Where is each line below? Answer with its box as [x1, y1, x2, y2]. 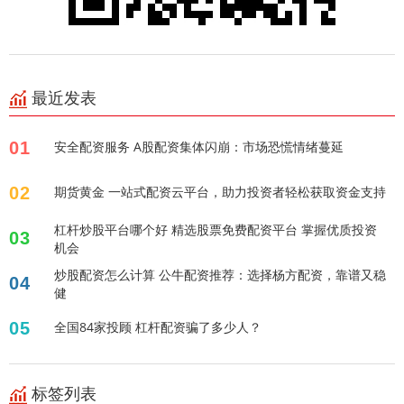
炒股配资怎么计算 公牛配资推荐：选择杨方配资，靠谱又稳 [54, 266, 386, 284]
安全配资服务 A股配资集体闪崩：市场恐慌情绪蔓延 [54, 138, 344, 156]
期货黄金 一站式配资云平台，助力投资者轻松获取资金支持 [54, 183, 386, 201]
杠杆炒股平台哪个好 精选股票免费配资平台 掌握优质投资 [54, 221, 377, 239]
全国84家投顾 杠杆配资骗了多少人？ [54, 318, 262, 336]
